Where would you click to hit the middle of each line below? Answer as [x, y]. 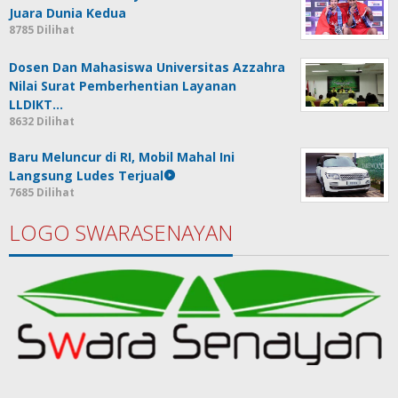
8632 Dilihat [42, 121]
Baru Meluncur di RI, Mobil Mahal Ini [122, 156]
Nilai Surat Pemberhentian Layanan [123, 85]
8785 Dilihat [42, 30]
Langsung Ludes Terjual [86, 175]
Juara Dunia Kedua [68, 13]
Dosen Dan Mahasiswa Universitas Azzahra [147, 67]
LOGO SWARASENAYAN [121, 233]
